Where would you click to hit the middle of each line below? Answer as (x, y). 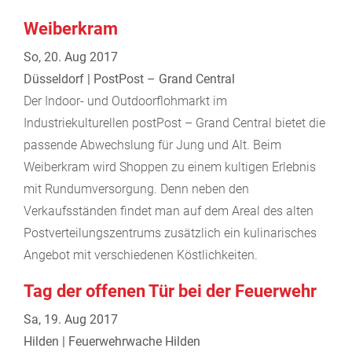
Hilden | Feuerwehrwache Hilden (112, 341)
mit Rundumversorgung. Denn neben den (136, 189)
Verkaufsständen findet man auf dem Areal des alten (169, 211)
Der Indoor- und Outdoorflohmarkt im (125, 101)
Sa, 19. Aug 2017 (71, 319)
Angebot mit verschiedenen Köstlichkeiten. (141, 255)
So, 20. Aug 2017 (71, 57)
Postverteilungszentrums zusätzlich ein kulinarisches (170, 233)
